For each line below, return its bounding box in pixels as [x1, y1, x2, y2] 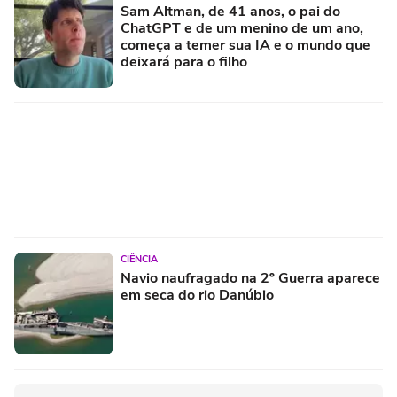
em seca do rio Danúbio [121, 285, 274, 306]
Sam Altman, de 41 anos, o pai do [121, 2, 340, 22]
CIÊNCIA [121, 253, 158, 267]
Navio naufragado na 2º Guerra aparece [121, 269, 380, 289]
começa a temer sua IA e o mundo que [121, 35, 370, 56]
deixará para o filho [121, 52, 247, 73]
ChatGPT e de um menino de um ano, [121, 19, 363, 39]
